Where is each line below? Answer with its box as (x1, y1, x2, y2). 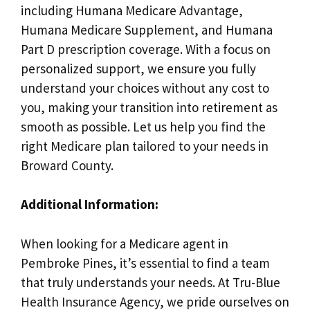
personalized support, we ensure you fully (21, 60, 256, 77)
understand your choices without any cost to (21, 79, 269, 96)
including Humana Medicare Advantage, (21, 1, 243, 19)
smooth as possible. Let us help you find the (21, 118, 266, 135)
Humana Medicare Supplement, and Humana (21, 21, 273, 38)
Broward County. (21, 156, 113, 174)
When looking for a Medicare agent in (21, 235, 228, 252)
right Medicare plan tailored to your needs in (21, 137, 268, 154)
